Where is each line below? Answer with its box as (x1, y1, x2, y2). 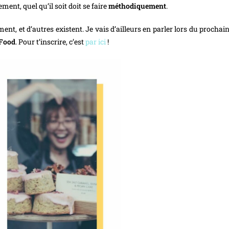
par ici (84, 37, 106, 47)
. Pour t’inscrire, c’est (15, 37, 84, 47)
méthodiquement (108, 1, 166, 11)
